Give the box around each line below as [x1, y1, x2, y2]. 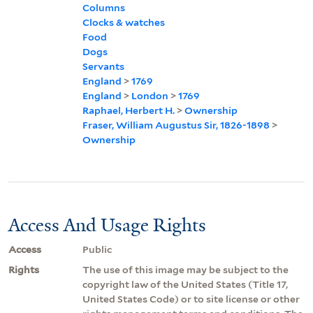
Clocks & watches [82, 16, 165, 28]
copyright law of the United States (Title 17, [82, 278, 288, 290]
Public [82, 243, 112, 255]
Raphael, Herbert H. [82, 104, 175, 116]
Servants [82, 60, 124, 72]
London [131, 89, 168, 101]
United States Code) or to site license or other [82, 293, 300, 305]
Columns [82, 1, 125, 13]
